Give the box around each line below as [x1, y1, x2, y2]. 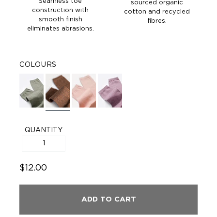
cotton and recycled [124, 9, 190, 15]
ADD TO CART [81, 196, 136, 203]
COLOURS [19, 62, 57, 69]
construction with [32, 7, 89, 14]
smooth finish [38, 16, 82, 23]
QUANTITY [25, 127, 62, 134]
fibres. [147, 18, 167, 25]
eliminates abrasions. [27, 26, 94, 32]
